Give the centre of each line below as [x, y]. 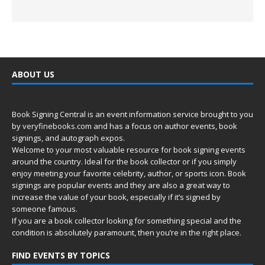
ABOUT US [33, 74]
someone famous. [45, 209]
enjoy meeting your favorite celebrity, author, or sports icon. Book [129, 173]
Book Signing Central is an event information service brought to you [132, 114]
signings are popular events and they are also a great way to [121, 185]
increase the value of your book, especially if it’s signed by [116, 197]
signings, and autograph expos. [68, 138]
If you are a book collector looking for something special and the [127, 221]
